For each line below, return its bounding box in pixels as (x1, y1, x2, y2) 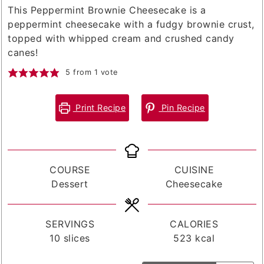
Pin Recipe (159, 103, 205, 113)
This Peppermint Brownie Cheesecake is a (8, 4, 206, 16)
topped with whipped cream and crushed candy (8, 32, 235, 45)
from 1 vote (70, 68, 118, 77)
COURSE (49, 164, 91, 176)
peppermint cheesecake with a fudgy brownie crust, (8, 18, 255, 31)
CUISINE (174, 164, 214, 176)
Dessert (51, 178, 88, 190)
